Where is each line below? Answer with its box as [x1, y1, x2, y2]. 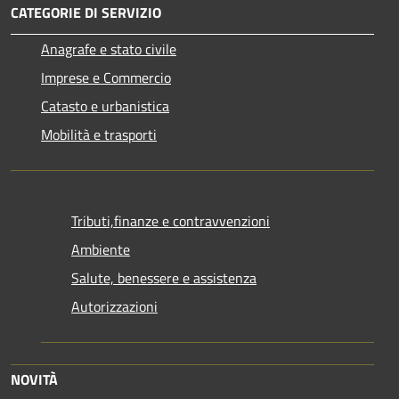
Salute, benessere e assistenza [71, 267, 256, 289]
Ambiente [71, 239, 130, 261]
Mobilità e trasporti [41, 124, 157, 146]
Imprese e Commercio [41, 67, 171, 89]
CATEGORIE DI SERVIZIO [11, 2, 161, 24]
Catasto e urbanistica [41, 95, 169, 118]
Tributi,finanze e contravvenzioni [71, 210, 270, 232]
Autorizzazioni [71, 296, 158, 318]
